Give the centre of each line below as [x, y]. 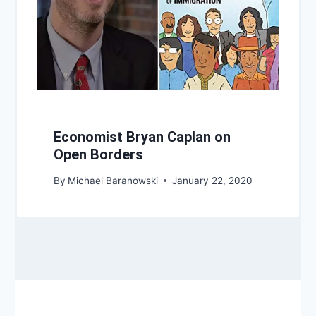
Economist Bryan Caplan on [142, 137]
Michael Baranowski [113, 180]
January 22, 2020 [213, 180]
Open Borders [98, 155]
